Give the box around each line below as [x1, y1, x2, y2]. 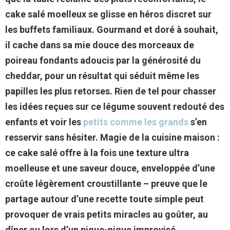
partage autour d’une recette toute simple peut [5, 193, 204, 204]
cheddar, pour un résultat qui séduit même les [5, 70, 199, 81]
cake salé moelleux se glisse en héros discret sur [5, 8, 212, 20]
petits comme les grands [83, 116, 188, 127]
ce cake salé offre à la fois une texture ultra [5, 147, 189, 158]
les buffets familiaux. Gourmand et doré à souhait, [5, 24, 218, 35]
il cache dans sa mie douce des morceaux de [5, 39, 194, 50]
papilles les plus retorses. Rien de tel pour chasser [5, 85, 216, 97]
